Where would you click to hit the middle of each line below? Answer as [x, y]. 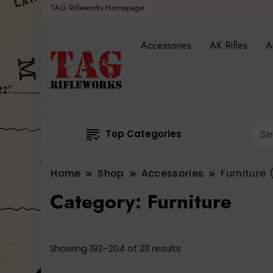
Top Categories [143, 134]
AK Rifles [229, 46]
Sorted [195, 248]
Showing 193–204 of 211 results [116, 249]
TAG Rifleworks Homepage [97, 8]
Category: [99, 202]
